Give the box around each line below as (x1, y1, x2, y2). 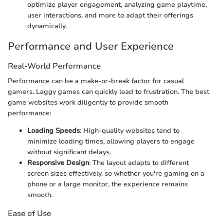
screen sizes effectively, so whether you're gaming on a (27, 169, 204, 179)
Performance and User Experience (8, 39, 174, 54)
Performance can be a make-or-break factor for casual (8, 76, 184, 86)
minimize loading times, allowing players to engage (27, 137, 195, 146)
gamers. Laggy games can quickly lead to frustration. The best (8, 87, 209, 97)
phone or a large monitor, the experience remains (27, 180, 188, 189)
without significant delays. (27, 147, 111, 157)
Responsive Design (27, 158, 89, 168)
